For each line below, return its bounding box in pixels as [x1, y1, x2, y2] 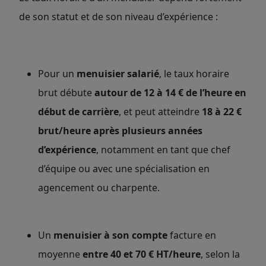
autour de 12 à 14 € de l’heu [94, 86, 223, 99]
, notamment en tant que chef [96, 143, 230, 156]
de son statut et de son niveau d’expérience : [19, 10, 218, 23]
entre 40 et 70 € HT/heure [83, 248, 201, 261]
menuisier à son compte [53, 229, 167, 242]
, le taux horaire [159, 67, 229, 80]
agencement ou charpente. [38, 181, 160, 194]
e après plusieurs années [85, 124, 202, 137]
